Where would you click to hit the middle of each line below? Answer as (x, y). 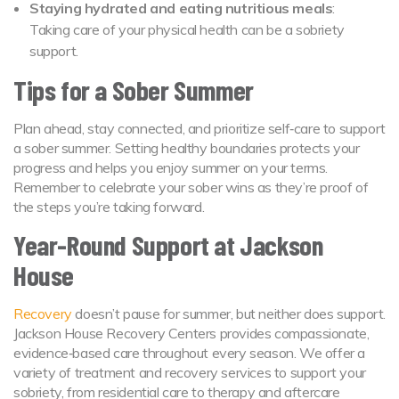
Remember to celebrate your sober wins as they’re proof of (191, 187)
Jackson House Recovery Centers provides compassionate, (191, 333)
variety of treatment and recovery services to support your (190, 372)
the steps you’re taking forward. (109, 206)
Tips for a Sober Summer (134, 89)
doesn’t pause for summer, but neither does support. (229, 313)
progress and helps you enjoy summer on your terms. (171, 167)
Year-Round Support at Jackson (168, 244)
